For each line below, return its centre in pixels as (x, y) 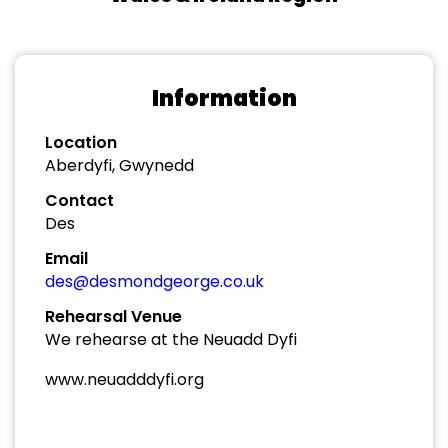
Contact (79, 200)
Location (81, 142)
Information (224, 98)
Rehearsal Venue (113, 316)
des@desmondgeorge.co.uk (154, 281)
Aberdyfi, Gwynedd (119, 165)
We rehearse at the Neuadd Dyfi (171, 339)
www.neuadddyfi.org (124, 379)
